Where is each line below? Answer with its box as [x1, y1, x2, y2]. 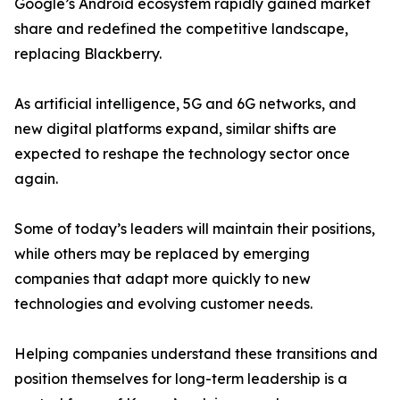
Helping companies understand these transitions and [14, 345, 378, 363]
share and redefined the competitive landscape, [14, 20, 348, 38]
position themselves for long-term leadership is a [14, 370, 347, 388]
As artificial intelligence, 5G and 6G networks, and [14, 95, 356, 113]
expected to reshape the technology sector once [14, 145, 350, 163]
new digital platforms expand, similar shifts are [14, 120, 337, 138]
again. [14, 170, 58, 188]
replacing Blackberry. [14, 45, 162, 63]
